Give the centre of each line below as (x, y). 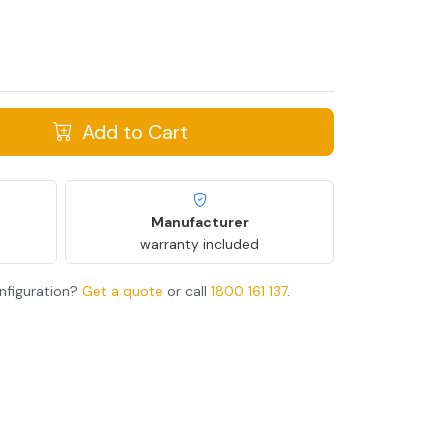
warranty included (199, 243)
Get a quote (122, 290)
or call (187, 290)
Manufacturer (199, 221)
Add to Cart (132, 131)
